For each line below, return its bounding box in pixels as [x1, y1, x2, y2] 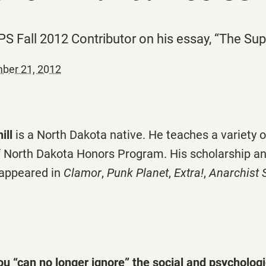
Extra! [174, 166, 204, 180]
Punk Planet [107, 166, 169, 180]
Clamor [64, 166, 102, 180]
